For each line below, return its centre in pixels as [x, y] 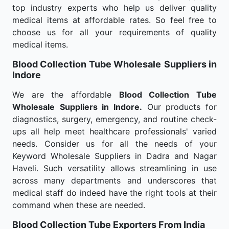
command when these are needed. [79, 205]
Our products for [180, 107]
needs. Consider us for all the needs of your [114, 144]
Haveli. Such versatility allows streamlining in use [114, 168]
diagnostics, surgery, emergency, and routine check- [114, 119]
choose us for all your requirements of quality [114, 32]
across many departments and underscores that [114, 180]
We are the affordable [66, 95]
